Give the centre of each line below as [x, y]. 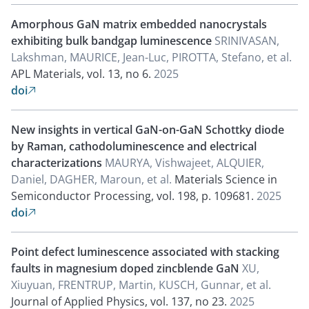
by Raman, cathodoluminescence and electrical [134, 146]
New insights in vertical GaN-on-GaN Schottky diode [148, 130]
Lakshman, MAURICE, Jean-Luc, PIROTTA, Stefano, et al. [151, 57]
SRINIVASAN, [247, 41]
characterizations [58, 163]
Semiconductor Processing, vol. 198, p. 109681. [132, 196]
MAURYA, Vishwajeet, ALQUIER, [185, 163]
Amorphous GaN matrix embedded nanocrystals [139, 24]
